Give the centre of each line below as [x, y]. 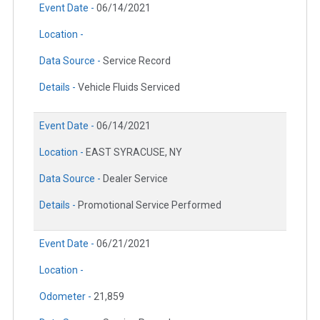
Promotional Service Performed [150, 205]
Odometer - [66, 296]
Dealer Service [135, 178]
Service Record [137, 60]
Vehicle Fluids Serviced [129, 87]
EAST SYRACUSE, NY [134, 152]
